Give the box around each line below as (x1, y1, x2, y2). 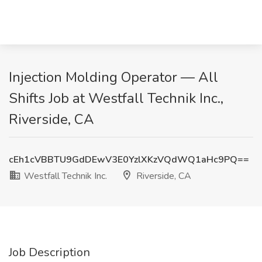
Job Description (9, 244, 90, 260)
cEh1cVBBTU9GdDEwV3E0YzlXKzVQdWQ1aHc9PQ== (9, 153, 249, 166)
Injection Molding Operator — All (9, 68, 218, 87)
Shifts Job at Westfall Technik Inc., (9, 89, 223, 108)
